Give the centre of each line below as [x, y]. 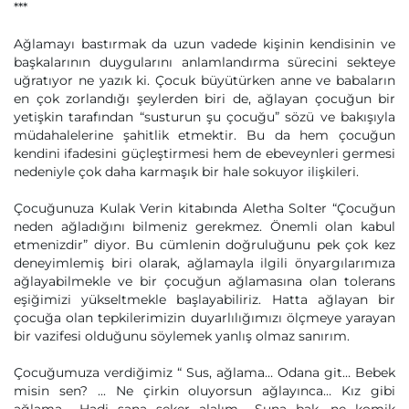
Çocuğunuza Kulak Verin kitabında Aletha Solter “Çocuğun [204, 208]
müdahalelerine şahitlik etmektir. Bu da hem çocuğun [204, 135]
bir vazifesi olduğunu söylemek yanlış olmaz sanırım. [182, 336]
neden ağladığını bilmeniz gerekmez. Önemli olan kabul [204, 226]
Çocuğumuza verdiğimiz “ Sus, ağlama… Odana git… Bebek [204, 372]
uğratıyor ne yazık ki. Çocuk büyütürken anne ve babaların [204, 80]
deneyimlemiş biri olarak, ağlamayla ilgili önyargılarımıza [204, 263]
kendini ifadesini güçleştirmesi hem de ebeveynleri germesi [204, 153]
